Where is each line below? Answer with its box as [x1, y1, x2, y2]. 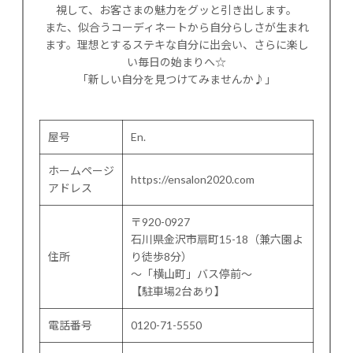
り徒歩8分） [131, 250, 192, 264]
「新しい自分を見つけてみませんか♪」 [77, 72, 276, 87]
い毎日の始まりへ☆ [127, 55, 226, 69]
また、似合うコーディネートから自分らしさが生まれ [44, 20, 309, 35]
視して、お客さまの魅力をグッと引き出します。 [56, 3, 297, 17]
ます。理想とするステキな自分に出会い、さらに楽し [44, 38, 309, 52]
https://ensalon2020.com [131, 173, 255, 187]
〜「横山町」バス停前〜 [131, 267, 252, 281]
